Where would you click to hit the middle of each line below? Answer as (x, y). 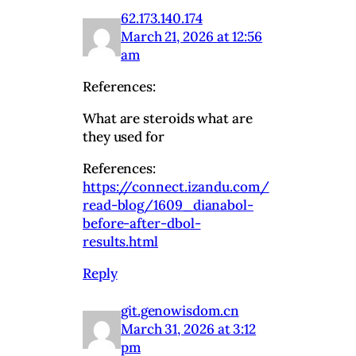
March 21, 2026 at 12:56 (192, 37)
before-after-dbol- (142, 224)
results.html (120, 242)
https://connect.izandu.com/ (176, 187)
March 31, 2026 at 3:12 (189, 329)
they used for (124, 137)
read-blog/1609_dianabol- (168, 205)
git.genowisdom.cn (180, 311)
